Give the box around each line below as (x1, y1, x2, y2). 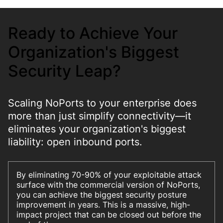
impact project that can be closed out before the (16, 210, 201, 220)
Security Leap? (8, 61, 121, 81)
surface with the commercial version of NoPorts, (16, 180, 200, 190)
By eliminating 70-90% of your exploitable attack (16, 170, 202, 180)
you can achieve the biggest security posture (16, 190, 187, 200)
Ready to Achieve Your (8, 23, 178, 43)
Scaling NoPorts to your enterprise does (8, 97, 197, 109)
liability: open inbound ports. (8, 136, 142, 148)
